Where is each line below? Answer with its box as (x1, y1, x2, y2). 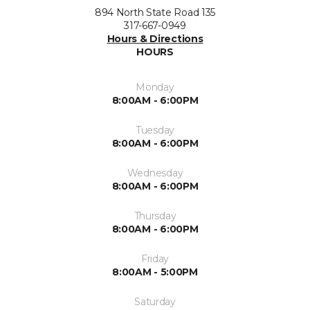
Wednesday (127, 166, 183, 179)
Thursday (134, 209, 176, 222)
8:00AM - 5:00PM (112, 265, 198, 278)
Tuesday (135, 123, 175, 136)
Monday (136, 80, 174, 93)
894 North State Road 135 (94, 6, 216, 19)
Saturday (134, 295, 176, 308)
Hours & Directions (107, 32, 203, 45)
